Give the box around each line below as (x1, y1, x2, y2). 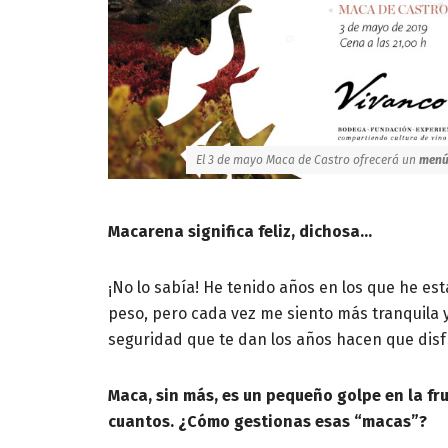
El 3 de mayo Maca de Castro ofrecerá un (196, 152, 420, 167)
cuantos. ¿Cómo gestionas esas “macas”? (108, 411, 427, 431)
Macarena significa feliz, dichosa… (108, 221, 372, 241)
